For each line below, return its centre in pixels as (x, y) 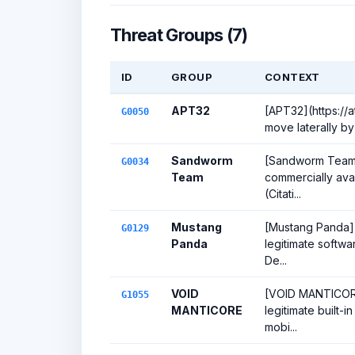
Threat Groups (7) (179, 35)
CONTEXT (292, 77)
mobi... (281, 327)
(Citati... (283, 194)
